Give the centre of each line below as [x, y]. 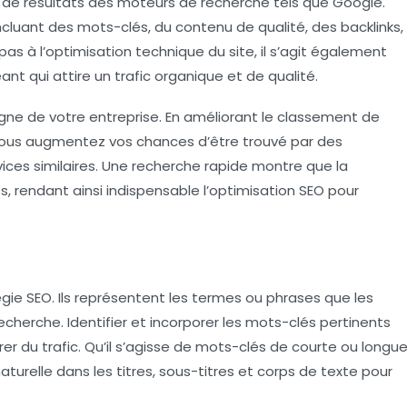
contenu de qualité [240, 26]
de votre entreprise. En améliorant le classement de [202, 116]
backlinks [371, 26]
